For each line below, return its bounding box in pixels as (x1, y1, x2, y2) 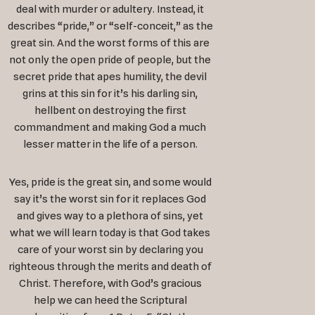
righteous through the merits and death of (8, 260, 212, 274)
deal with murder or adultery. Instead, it (16, 3, 205, 16)
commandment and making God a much (14, 121, 207, 134)
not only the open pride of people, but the (9, 53, 212, 67)
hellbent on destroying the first (34, 104, 186, 117)
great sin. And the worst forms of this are (11, 37, 210, 50)
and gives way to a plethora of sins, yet (17, 210, 204, 223)
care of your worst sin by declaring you (17, 243, 203, 257)
